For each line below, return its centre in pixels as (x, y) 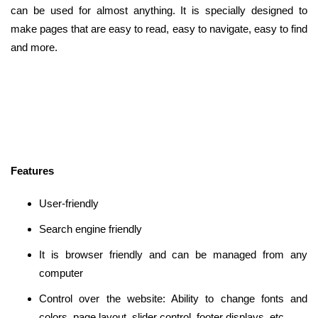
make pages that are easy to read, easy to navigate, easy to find (159, 28)
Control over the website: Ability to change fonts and (173, 298)
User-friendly (69, 203)
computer (61, 273)
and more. (34, 47)
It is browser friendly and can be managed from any (173, 254)
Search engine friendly (91, 229)
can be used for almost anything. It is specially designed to (159, 10)
